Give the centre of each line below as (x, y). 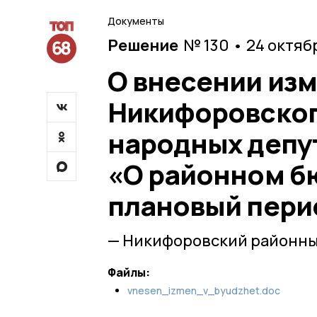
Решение (143, 45)
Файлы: (129, 272)
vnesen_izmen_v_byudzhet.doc (204, 290)
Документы (136, 21)
